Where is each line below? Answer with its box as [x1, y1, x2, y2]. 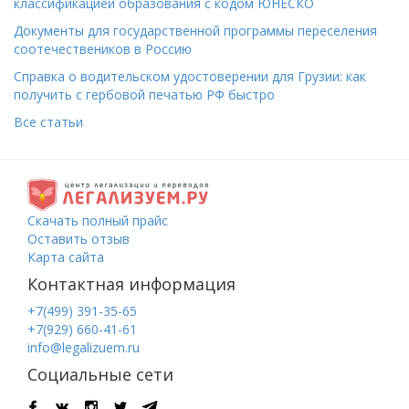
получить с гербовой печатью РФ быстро [14, 86, 275, 103]
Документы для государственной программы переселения [14, 22, 377, 39]
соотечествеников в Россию [14, 40, 192, 58]
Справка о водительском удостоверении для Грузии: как [14, 68, 366, 85]
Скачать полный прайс [27, 211, 168, 229]
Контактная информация [27, 272, 236, 295]
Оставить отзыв [27, 229, 130, 247]
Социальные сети [27, 362, 173, 385]
